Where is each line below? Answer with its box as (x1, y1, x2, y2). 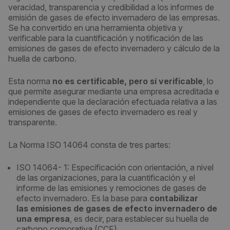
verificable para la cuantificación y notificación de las (8, 33, 203, 43)
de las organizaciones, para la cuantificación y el (16, 172, 195, 183)
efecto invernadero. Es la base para (16, 193, 149, 203)
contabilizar (149, 193, 198, 203)
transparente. (8, 117, 57, 127)
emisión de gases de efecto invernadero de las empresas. (8, 12, 220, 23)
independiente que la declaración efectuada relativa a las (8, 97, 217, 107)
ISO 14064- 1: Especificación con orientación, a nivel (16, 162, 214, 172)
